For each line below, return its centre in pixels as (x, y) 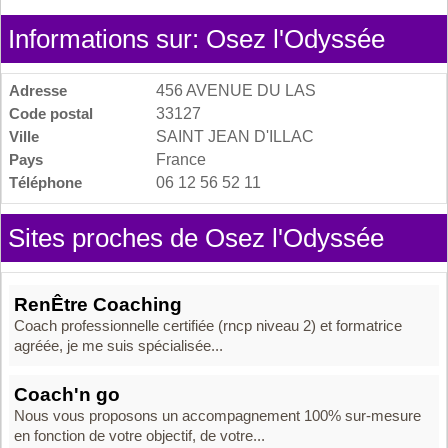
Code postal (51, 113)
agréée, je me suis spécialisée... (118, 345)
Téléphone (45, 182)
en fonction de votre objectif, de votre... (139, 435)
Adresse (38, 90)
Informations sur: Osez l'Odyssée (196, 38)
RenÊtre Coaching (98, 304)
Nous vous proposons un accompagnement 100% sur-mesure (217, 415)
